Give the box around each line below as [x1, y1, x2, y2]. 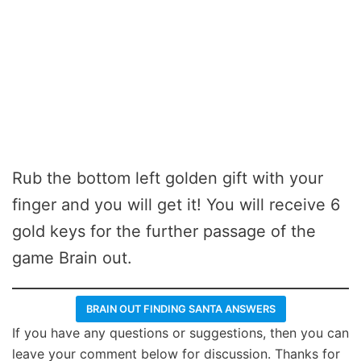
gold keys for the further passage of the [12, 221, 316, 241]
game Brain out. [12, 247, 132, 268]
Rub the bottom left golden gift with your [12, 168, 323, 188]
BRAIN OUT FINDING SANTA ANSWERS [85, 302, 276, 315]
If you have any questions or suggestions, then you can [12, 324, 349, 341]
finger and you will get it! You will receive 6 [12, 194, 340, 214]
